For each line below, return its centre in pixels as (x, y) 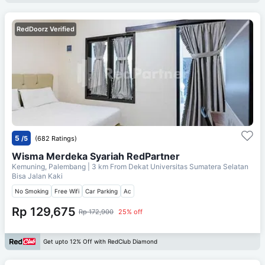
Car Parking (101, 191)
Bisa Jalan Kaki (37, 176)
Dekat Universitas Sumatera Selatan (188, 166)
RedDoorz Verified (46, 29)
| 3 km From (107, 166)
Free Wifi (67, 191)
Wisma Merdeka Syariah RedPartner (96, 156)
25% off (130, 211)
